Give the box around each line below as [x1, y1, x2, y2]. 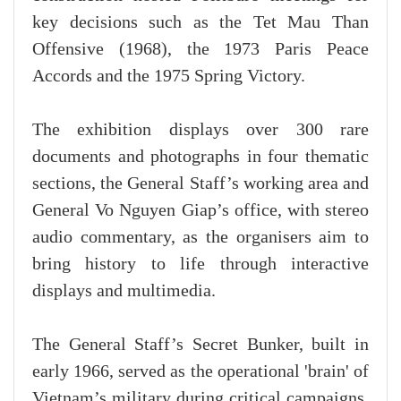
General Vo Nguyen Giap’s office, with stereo [32, 200, 369, 221]
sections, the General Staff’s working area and [32, 174, 369, 194]
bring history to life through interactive [32, 254, 369, 275]
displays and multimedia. [32, 281, 216, 302]
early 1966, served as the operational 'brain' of [32, 362, 369, 382]
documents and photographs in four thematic [32, 147, 369, 167]
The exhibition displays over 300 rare [32, 120, 369, 141]
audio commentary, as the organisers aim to [32, 227, 369, 248]
